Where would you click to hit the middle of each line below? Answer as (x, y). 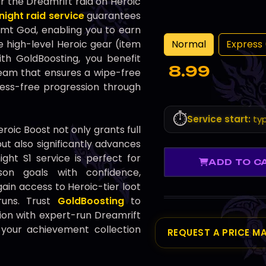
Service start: (219, 119)
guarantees (113, 16)
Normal (189, 44)
